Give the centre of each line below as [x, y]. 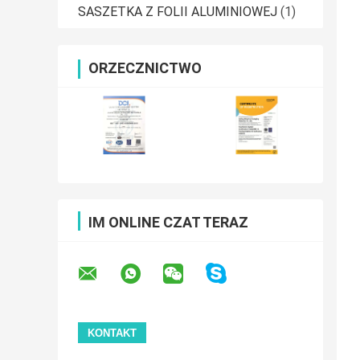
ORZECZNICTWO [145, 68]
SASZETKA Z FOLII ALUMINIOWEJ [178, 12]
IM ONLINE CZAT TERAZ [168, 223]
